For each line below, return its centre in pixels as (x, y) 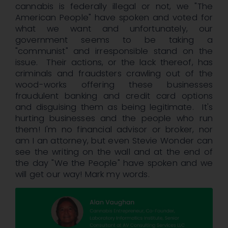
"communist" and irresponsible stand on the (114, 51)
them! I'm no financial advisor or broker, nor (114, 130)
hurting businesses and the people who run (114, 119)
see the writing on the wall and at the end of (114, 152)
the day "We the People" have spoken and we (114, 163)
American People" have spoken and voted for (114, 18)
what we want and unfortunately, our (114, 29)
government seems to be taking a (114, 40)
